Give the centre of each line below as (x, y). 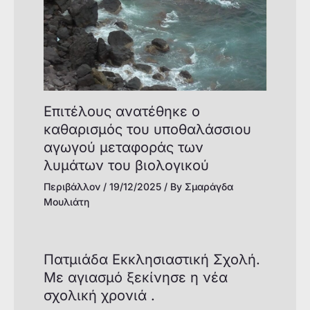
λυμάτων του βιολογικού (126, 165)
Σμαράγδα (209, 186)
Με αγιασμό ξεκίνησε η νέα (135, 277)
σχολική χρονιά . (99, 295)
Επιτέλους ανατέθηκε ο (121, 111)
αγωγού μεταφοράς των (123, 147)
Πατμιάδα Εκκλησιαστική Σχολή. (152, 259)
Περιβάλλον (72, 186)
